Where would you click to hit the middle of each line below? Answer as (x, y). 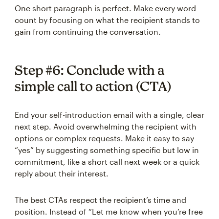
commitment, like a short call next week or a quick (107, 162)
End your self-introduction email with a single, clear (109, 115)
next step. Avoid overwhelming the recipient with (106, 126)
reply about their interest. (62, 173)
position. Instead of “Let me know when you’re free (109, 211)
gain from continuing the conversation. (88, 32)
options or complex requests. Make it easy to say (104, 138)
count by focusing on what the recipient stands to (107, 20)
